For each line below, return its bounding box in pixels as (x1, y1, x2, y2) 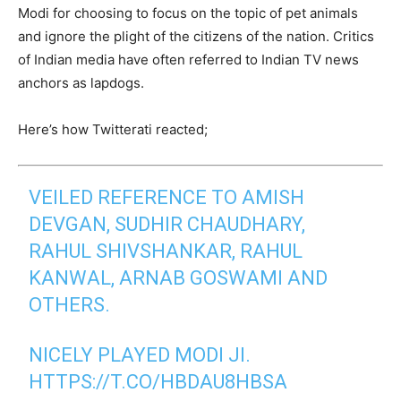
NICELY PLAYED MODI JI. (29, 344, 252, 366)
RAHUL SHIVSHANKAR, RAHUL (29, 240, 303, 262)
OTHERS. (29, 294, 111, 316)
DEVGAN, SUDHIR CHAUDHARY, (29, 213, 306, 235)
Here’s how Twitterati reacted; (18, 121, 208, 138)
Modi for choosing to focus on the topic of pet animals (18, 4, 358, 21)
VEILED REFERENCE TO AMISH (29, 186, 305, 209)
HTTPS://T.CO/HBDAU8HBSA (29, 371, 288, 393)
